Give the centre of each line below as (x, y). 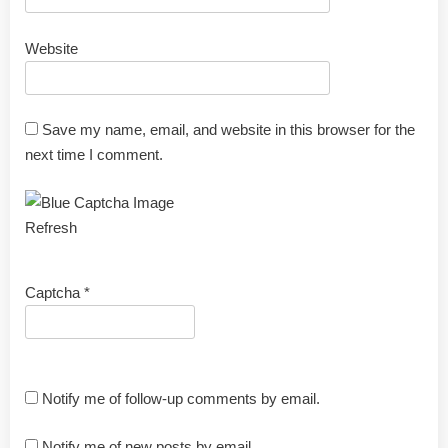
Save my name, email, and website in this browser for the (228, 130)
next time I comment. (94, 155)
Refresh (51, 227)
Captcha (52, 292)
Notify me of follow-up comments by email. (181, 399)
